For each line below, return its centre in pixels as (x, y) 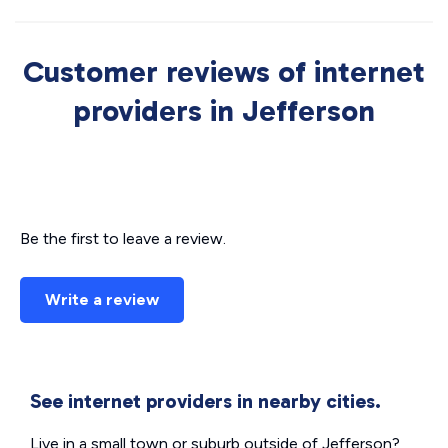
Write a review (102, 299)
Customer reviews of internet (224, 72)
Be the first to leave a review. (123, 238)
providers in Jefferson (224, 111)
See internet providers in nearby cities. (205, 401)
